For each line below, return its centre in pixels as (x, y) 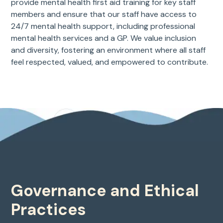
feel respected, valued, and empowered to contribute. (110, 62)
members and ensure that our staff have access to (104, 14)
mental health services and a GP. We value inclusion (104, 38)
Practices (49, 209)
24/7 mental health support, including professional (103, 26)
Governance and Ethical (105, 190)
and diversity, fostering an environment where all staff (109, 50)
